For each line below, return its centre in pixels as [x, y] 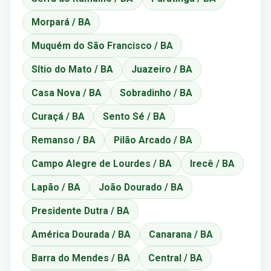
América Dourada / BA [81, 234]
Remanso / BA [64, 140]
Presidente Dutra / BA [80, 211]
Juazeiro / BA [162, 69]
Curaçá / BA [58, 116]
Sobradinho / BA [156, 93]
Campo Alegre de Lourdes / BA [102, 163]
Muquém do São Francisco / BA [102, 45]
